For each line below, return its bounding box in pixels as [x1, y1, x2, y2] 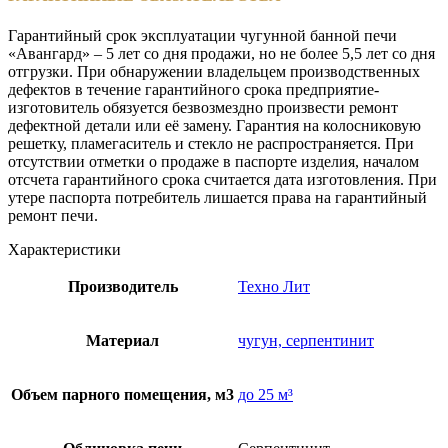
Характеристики [8, 240, 121, 258]
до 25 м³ [238, 385, 293, 403]
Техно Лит [238, 277, 310, 295]
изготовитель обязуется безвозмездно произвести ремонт [8, 98, 398, 116]
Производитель [67, 277, 178, 295]
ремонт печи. [8, 206, 98, 224]
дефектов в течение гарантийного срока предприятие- [8, 80, 379, 98]
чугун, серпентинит [238, 331, 374, 349]
